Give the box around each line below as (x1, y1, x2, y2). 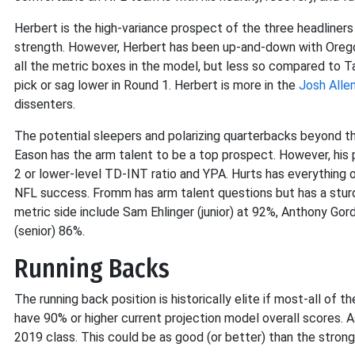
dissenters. (14, 97, 75, 112)
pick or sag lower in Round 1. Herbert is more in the (14, 78, 299, 93)
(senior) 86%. (14, 223, 85, 239)
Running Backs (14, 254, 170, 284)
